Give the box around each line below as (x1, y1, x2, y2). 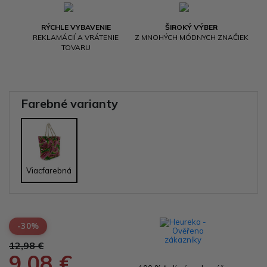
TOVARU (61, 42, 91, 52)
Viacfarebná (26, 165, 72, 175)
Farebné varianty (21, 95, 118, 111)
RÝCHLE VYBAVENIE (41, 22, 111, 32)
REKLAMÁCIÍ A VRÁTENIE (33, 32, 119, 42)
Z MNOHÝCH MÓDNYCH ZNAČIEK (134, 32, 249, 42)
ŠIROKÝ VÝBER (165, 22, 218, 32)
